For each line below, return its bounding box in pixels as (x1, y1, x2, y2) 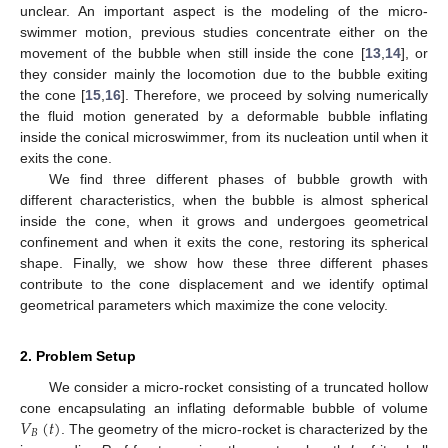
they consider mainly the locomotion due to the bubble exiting (20, 65, 428, 82)
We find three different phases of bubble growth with (48, 170, 428, 187)
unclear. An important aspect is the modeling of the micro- (20, 2, 428, 19)
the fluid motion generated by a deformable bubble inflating (20, 107, 428, 124)
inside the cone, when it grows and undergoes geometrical (20, 212, 428, 229)
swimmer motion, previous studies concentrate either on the (20, 23, 428, 40)
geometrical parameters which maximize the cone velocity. (20, 296, 388, 313)
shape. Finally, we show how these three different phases (20, 254, 428, 271)
